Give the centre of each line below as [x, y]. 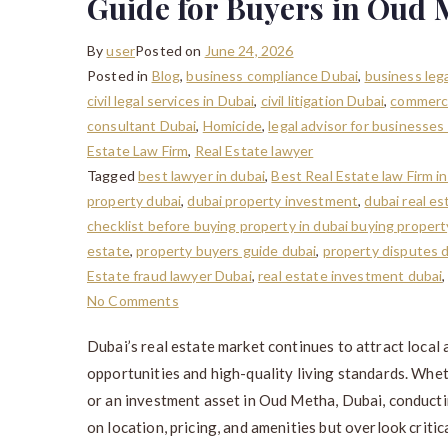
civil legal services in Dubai [171, 100]
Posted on [170, 50]
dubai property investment [273, 200]
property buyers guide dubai [226, 250]
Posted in [119, 75]
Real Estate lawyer [254, 150]
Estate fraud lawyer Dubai [169, 275]
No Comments [133, 300]
